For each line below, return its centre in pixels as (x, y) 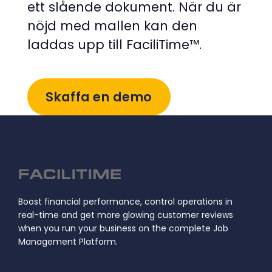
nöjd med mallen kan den (112, 25)
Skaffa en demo (99, 97)
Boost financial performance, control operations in (125, 201)
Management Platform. (68, 241)
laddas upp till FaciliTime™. (114, 44)
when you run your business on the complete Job (123, 228)
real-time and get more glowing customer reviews (126, 215)
